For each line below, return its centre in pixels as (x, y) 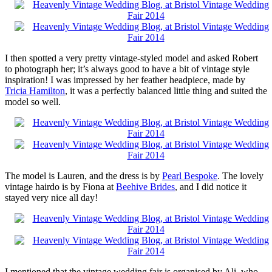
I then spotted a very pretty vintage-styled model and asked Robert (131, 58)
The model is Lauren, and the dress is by (83, 176)
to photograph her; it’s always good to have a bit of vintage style (127, 69)
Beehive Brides (145, 187)
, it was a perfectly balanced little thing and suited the (166, 91)
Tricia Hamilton (35, 91)
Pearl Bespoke (190, 176)
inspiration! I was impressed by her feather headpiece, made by (125, 80)
